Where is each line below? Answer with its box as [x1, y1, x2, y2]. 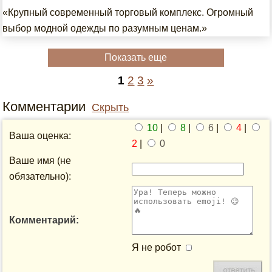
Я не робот [132, 242, 184, 253]
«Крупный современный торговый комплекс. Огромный [2, 7, 254, 18]
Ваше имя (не [9, 155, 72, 166]
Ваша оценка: [9, 131, 72, 141]
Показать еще [104, 52, 168, 63]
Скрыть [92, 101, 129, 114]
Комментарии [2, 99, 86, 114]
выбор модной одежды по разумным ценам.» [2, 23, 208, 33]
